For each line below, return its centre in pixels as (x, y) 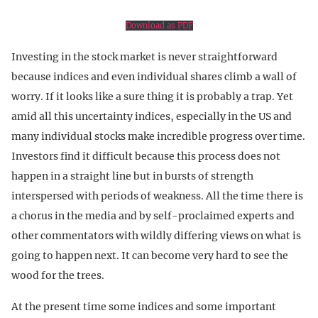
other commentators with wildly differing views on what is (156, 235)
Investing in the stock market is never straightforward (144, 56)
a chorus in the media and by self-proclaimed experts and (153, 215)
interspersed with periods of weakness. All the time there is (157, 196)
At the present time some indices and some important (144, 306)
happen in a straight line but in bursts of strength (132, 176)
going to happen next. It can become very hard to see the (150, 255)
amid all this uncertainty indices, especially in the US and (152, 116)
